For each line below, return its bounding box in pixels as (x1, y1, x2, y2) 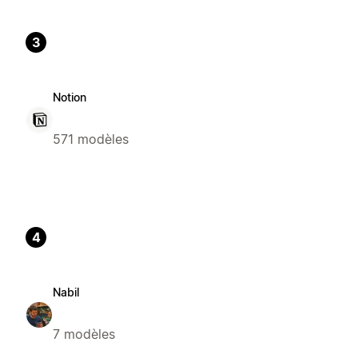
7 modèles (53, 326, 115, 343)
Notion (53, 90, 86, 105)
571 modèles (53, 131, 129, 148)
